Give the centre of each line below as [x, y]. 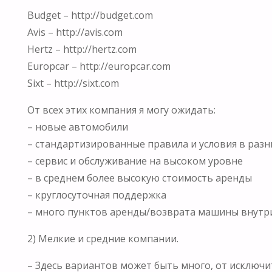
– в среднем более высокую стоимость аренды [139, 178]
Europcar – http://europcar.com [99, 66]
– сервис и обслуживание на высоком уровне [135, 161]
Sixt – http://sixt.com [73, 83]
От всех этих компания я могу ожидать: [121, 110]
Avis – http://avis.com [75, 32]
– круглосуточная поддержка [97, 195]
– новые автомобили [77, 127]
